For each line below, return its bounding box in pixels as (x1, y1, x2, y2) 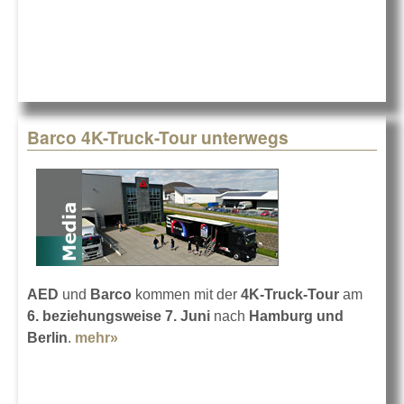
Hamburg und (249, 308, 344, 325)
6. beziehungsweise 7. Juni (27, 308, 210, 325)
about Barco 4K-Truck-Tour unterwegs (118, 330, 381, 346)
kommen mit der (135, 287, 241, 303)
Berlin (27, 330, 68, 346)
